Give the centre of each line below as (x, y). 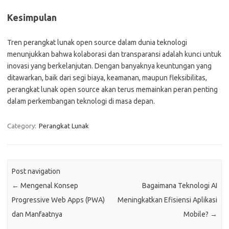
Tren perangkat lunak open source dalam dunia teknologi (97, 42)
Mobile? (197, 214)
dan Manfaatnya (37, 214)
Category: (22, 126)
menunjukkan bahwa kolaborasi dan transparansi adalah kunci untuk (114, 54)
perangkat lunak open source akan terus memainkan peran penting (112, 89)
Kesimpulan (32, 17)
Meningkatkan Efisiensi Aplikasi (167, 200)
